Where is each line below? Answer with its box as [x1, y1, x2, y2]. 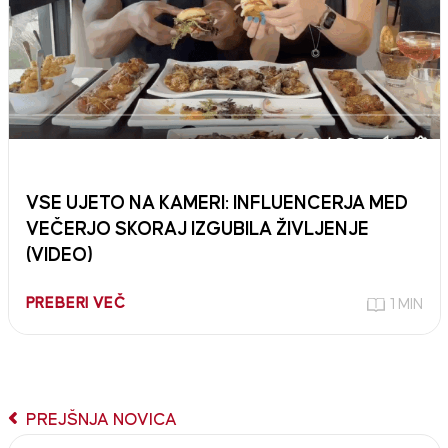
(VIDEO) [25, 245, 93, 265]
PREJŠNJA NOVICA [21, 410, 177, 429]
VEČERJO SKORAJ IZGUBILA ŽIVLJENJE [25, 219, 369, 239]
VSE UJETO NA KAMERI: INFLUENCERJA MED [25, 193, 408, 213]
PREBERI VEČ [25, 295, 126, 311]
